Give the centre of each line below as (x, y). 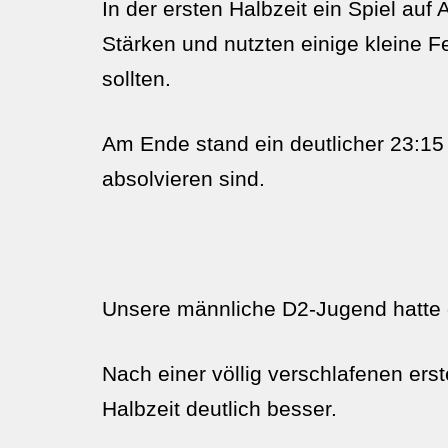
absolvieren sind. (183, 178)
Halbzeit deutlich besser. (219, 408)
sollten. (136, 78)
